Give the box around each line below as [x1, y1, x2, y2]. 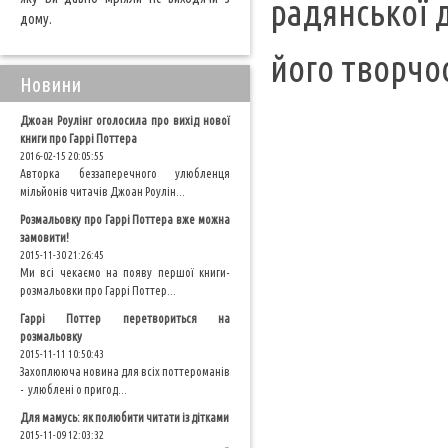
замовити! [20, 231, 69, 244]
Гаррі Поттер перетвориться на [20, 312, 230, 325]
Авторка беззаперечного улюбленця [20, 167, 230, 180]
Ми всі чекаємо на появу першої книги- [20, 266, 230, 279]
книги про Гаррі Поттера [20, 132, 137, 145]
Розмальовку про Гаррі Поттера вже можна [20, 213, 230, 226]
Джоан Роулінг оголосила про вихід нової [20, 114, 230, 127]
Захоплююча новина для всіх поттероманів [20, 365, 230, 378]
